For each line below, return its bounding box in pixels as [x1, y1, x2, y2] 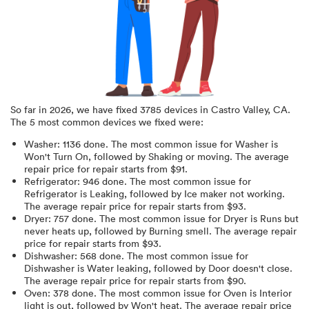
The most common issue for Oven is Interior [99, 286, 292, 300]
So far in [10, 103, 50, 117]
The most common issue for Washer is [111, 137, 278, 151]
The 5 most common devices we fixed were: [10, 115, 203, 129]
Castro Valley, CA [211, 103, 288, 117]
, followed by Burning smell [89, 224, 209, 238]
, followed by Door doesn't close [148, 261, 290, 275]
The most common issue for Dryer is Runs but [99, 212, 299, 226]
